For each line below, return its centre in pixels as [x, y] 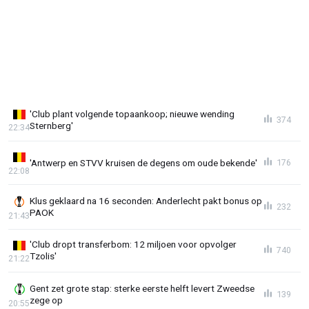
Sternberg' [51, 125]
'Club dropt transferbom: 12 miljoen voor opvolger [133, 245]
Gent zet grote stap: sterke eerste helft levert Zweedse [142, 288]
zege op [46, 300]
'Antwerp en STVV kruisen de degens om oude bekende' [143, 162]
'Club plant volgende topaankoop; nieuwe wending [132, 113]
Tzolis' [43, 256]
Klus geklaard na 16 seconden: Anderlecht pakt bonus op [146, 200]
